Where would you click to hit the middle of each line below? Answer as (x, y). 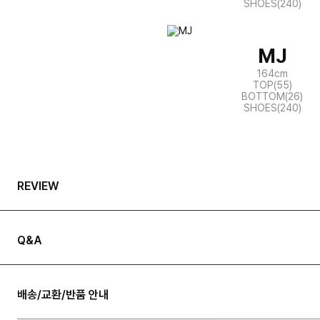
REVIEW (38, 186)
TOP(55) (272, 85)
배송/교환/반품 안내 (63, 294)
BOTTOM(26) (272, 96)
